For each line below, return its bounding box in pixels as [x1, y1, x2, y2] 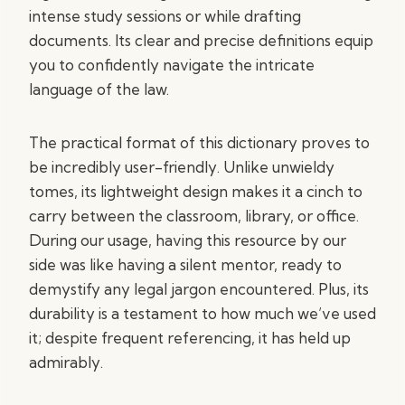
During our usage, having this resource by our [29, 231, 346, 250]
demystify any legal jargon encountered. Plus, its [29, 279, 369, 298]
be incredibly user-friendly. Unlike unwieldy [29, 157, 334, 176]
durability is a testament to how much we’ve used [29, 304, 376, 323]
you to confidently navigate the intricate [29, 55, 315, 74]
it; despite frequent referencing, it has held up [29, 328, 351, 347]
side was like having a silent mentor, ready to [29, 255, 342, 274]
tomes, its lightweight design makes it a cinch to [29, 182, 363, 201]
